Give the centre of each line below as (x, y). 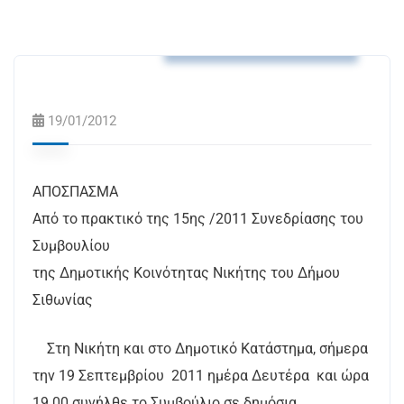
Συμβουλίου (71, 246)
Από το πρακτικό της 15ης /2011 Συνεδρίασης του (198, 219)
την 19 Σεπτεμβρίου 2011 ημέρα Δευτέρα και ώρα (201, 376)
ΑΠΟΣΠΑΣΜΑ (75, 192)
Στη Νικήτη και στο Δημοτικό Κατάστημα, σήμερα (200, 349)
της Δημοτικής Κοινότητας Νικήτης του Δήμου (186, 273)
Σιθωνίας (63, 300)
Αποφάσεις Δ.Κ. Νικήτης (261, 38)
